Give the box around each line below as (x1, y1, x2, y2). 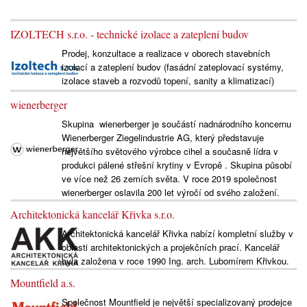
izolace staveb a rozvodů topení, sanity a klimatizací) (61, 73, 274, 87)
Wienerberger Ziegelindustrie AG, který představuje (61, 130, 264, 144)
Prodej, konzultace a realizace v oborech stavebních (61, 46, 270, 60)
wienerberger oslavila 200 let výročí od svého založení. (61, 185, 280, 199)
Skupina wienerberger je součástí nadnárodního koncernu (61, 116, 291, 130)
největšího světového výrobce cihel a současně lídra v (61, 144, 278, 158)
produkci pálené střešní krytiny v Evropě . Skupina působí (61, 158, 292, 171)
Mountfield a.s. (10, 275, 75, 290)
